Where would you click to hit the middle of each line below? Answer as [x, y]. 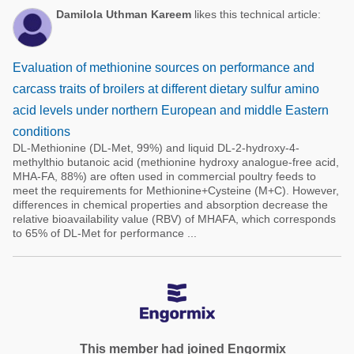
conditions [41, 132]
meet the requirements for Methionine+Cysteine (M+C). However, [176, 190]
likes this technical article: [256, 14]
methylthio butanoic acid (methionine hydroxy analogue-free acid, [176, 162]
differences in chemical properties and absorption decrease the [170, 205]
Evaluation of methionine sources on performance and [164, 68]
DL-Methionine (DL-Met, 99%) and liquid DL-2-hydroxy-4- [156, 148]
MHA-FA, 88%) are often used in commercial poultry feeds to [164, 176]
